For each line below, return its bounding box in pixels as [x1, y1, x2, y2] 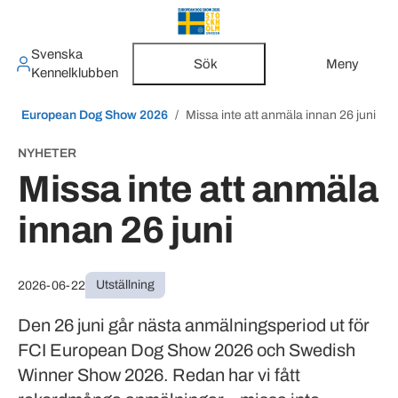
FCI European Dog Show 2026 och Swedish [18, 340, 355, 360]
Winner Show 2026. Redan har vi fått [18, 365, 300, 385]
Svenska [30, 47, 83, 61]
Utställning [96, 278, 155, 291]
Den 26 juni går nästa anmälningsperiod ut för [18, 315, 370, 335]
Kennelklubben [30, 66, 118, 80]
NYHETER [18, 147, 76, 160]
